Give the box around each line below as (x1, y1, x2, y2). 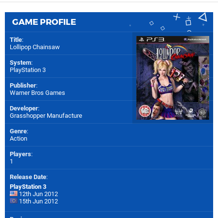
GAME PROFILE (12, 17, 76, 27)
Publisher (10, 81, 36, 89)
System (10, 58, 31, 66)
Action (10, 134, 27, 142)
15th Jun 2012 (18, 197, 58, 205)
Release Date (10, 173, 46, 181)
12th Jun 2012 (18, 190, 58, 198)
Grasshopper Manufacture (10, 111, 82, 119)
